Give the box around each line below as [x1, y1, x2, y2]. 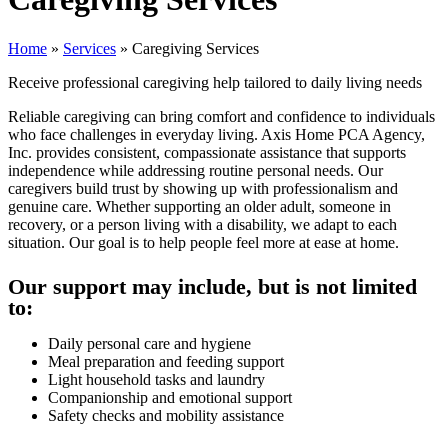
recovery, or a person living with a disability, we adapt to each [8, 215, 397, 233]
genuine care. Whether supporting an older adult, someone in [8, 197, 391, 215]
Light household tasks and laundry [48, 370, 265, 388]
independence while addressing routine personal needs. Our [8, 161, 383, 179]
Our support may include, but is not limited [8, 274, 417, 299]
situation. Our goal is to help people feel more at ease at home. [8, 233, 399, 251]
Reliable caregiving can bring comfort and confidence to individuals [8, 107, 435, 125]
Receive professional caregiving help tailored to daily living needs [8, 73, 422, 91]
